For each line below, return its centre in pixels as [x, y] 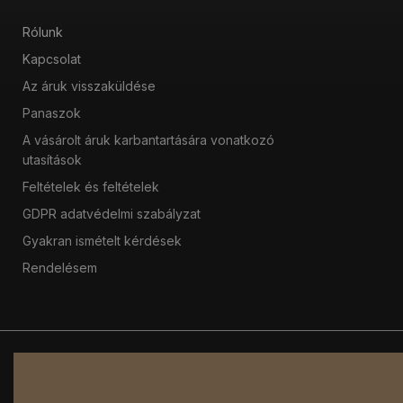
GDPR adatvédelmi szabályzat [112, 213]
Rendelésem [60, 267]
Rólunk [43, 31]
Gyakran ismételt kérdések [102, 240]
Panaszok [52, 112]
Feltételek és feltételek [91, 186]
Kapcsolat [52, 58]
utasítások [52, 159]
